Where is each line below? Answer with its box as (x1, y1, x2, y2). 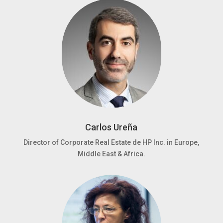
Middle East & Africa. (77, 150, 145, 158)
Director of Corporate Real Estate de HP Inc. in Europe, (23, 138, 200, 146)
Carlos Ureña (85, 122, 138, 132)
